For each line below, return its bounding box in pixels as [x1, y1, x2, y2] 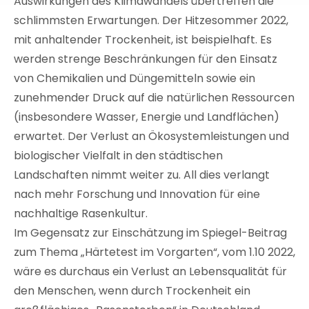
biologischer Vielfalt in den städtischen [14, 148, 223, 163]
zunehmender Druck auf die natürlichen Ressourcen [14, 90, 295, 106]
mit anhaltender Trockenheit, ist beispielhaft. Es [14, 32, 272, 48]
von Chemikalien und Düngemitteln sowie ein [14, 70, 255, 86]
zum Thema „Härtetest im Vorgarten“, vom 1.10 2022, [14, 244, 295, 260]
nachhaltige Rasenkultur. [14, 206, 148, 221]
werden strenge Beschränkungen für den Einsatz [14, 51, 277, 67]
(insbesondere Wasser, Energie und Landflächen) [14, 109, 279, 125]
